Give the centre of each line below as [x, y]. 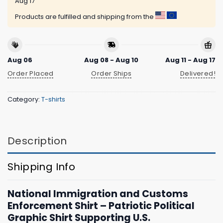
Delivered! [198, 73]
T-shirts [53, 99]
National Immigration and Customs [98, 194]
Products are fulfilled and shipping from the [85, 16]
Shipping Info [42, 167]
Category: [24, 99]
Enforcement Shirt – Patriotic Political [101, 206]
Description [37, 141]
